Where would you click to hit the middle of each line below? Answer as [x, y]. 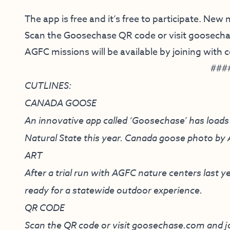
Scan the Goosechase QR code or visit [107, 36]
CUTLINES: [48, 85]
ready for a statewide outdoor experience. [114, 190]
